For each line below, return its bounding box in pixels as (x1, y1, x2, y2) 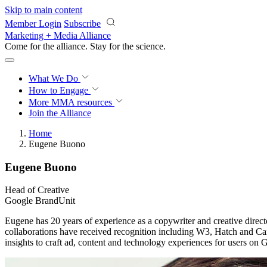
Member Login (5, 18, 61, 29)
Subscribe (64, 18, 101, 29)
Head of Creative (5, 185, 69, 195)
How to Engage (29, 85, 91, 95)
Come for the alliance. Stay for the (5, 41, 136, 51)
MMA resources (49, 97, 112, 107)
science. (136, 41, 166, 51)
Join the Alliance (29, 108, 91, 118)
